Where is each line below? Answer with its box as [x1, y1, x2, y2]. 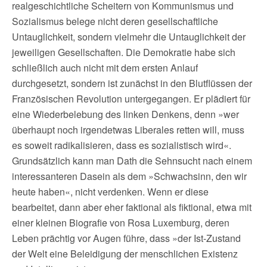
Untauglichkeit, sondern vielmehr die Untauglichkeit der [12, 30, 246, 44]
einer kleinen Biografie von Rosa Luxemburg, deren [12, 216, 229, 229]
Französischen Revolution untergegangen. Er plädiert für [12, 92, 250, 105]
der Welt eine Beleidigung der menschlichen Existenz [12, 247, 238, 260]
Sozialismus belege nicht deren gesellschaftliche [12, 14, 218, 28]
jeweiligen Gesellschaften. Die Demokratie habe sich [12, 45, 235, 59]
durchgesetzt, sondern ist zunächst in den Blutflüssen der [12, 76, 252, 90]
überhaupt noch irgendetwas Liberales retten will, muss [12, 123, 244, 136]
